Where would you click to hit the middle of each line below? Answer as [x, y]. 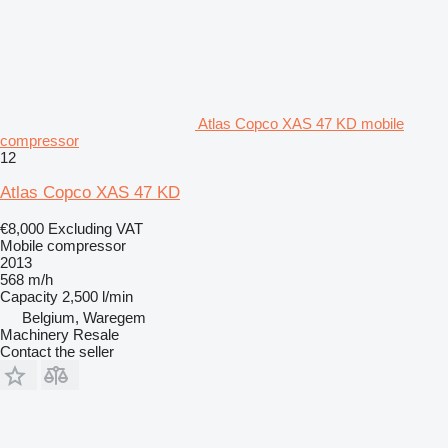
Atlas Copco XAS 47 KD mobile [301, 123]
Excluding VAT [95, 228]
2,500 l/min [97, 296]
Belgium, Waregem [84, 317]
